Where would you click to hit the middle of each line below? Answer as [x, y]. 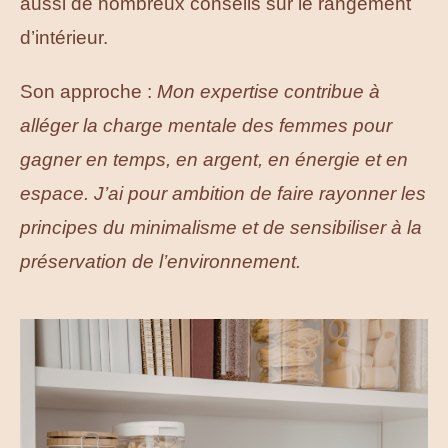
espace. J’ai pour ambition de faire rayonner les [223, 194]
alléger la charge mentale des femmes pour [206, 126]
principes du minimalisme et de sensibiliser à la [221, 228]
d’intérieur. [64, 38]
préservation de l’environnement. [160, 262]
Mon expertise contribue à [268, 92]
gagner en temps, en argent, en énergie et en [214, 160]
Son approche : [88, 92]
